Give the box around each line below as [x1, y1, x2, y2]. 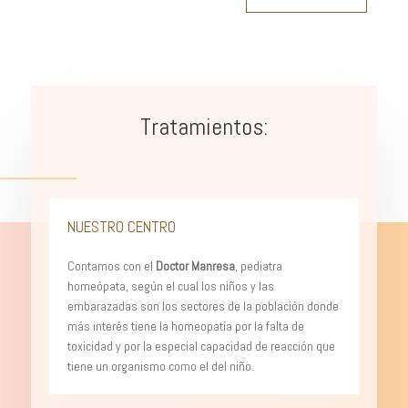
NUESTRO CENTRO [66, 216, 176, 237]
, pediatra [234, 257, 282, 274]
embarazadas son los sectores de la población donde [66, 297, 339, 314]
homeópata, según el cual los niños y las [66, 277, 274, 294]
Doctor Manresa [155, 257, 235, 274]
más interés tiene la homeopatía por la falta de [66, 317, 304, 334]
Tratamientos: [139, 111, 268, 142]
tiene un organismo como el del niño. [66, 357, 254, 374]
